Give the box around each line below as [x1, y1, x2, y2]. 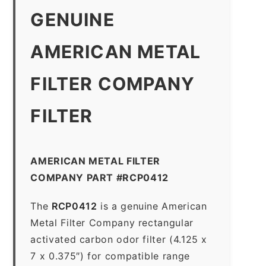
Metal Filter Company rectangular [30, 216, 194, 229]
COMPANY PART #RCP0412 [30, 171, 169, 183]
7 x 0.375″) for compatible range [30, 249, 190, 262]
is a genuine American [97, 199, 207, 212]
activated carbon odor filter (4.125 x [30, 233, 208, 245]
